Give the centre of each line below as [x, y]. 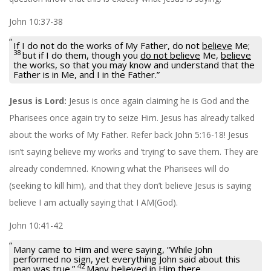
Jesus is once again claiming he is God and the [158, 100]
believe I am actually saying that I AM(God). [93, 202]
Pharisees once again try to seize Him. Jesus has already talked [132, 117]
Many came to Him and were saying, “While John [113, 249]
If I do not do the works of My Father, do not [108, 45]
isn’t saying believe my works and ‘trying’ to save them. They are [134, 151]
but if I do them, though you [81, 55]
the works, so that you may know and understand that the [134, 64]
